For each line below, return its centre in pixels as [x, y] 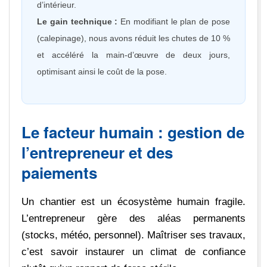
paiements [59, 172]
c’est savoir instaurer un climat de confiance [133, 252]
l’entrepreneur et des [97, 152]
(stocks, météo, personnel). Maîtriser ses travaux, [133, 235]
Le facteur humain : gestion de [133, 132]
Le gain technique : [77, 21]
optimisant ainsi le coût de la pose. [102, 71]
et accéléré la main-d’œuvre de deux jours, [133, 55]
